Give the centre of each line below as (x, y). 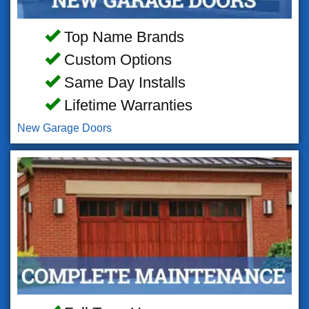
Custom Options (116, 59)
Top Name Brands (122, 37)
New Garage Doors (64, 128)
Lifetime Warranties (126, 105)
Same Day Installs (122, 82)
